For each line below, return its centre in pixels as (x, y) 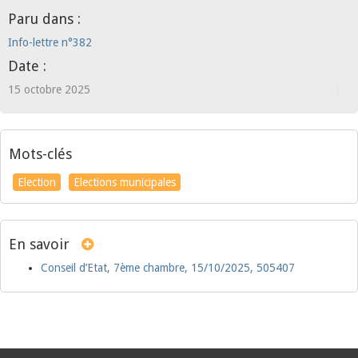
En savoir (39, 244)
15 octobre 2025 (49, 89)
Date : (27, 66)
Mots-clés (40, 154)
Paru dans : (44, 19)
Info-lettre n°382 (50, 42)
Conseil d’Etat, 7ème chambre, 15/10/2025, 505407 (168, 268)
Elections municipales (125, 182)
